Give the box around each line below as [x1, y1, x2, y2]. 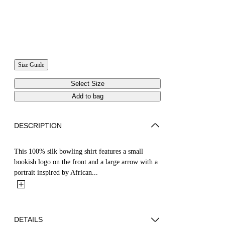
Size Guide [18, 61, 44, 68]
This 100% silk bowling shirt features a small [14, 147, 143, 155]
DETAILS [14, 215, 43, 223]
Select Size [70, 79, 104, 87]
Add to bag [71, 92, 103, 100]
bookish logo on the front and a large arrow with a [14, 158, 158, 166]
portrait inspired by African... [14, 168, 98, 176]
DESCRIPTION [14, 121, 62, 130]
